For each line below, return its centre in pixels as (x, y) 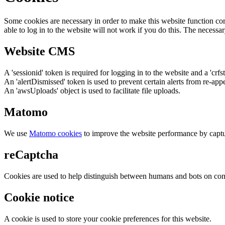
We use (17, 134)
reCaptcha (31, 154)
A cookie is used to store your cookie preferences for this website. (108, 218)
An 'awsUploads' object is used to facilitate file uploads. (92, 91)
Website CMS (39, 51)
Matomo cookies (55, 134)
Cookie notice (39, 197)
